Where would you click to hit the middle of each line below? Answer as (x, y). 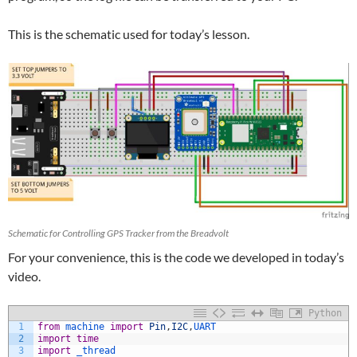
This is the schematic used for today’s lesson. (129, 34)
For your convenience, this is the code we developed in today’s (176, 257)
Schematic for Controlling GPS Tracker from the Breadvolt (118, 233)
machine (88, 326)
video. (24, 276)
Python (325, 313)
